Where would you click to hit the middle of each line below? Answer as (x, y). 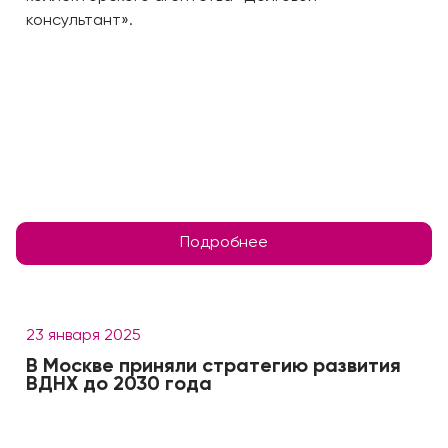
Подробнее (224, 243)
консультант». (79, 21)
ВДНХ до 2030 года (119, 385)
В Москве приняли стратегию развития (213, 367)
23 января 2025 (83, 336)
